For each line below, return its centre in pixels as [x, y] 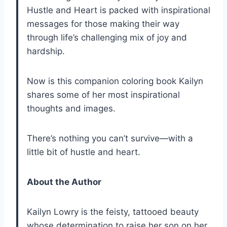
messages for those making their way [103, 24]
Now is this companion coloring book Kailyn [115, 81]
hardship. [46, 51]
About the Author [64, 182]
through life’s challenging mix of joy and [107, 37]
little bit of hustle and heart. [84, 152]
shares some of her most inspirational [103, 94]
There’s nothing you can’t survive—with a [110, 138]
